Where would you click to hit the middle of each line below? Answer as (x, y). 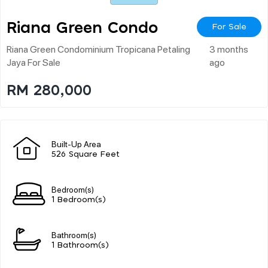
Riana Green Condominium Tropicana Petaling (98, 48)
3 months (229, 48)
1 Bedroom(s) (79, 200)
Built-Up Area (76, 143)
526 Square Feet (86, 154)
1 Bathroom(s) (80, 245)
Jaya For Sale (33, 62)
